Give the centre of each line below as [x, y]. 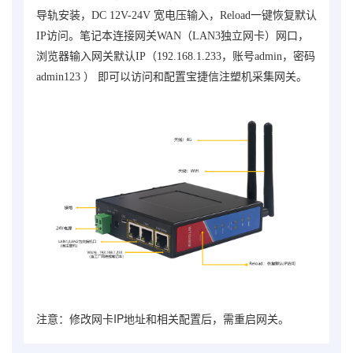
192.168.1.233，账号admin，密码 [236, 57]
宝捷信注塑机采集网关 [241, 77]
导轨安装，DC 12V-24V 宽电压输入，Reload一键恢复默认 [176, 16]
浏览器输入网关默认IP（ [97, 57]
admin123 [60, 77]
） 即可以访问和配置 [135, 77]
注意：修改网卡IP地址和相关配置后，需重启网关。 [163, 319]
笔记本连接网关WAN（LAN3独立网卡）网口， [194, 36]
